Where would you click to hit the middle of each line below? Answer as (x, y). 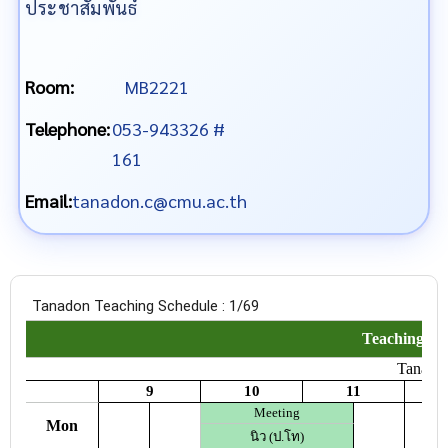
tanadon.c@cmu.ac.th (159, 200)
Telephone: (67, 128)
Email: (48, 200)
